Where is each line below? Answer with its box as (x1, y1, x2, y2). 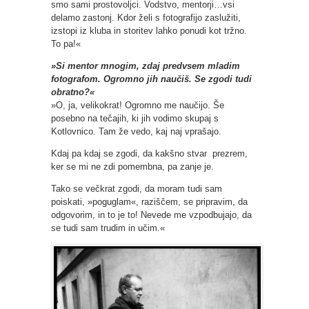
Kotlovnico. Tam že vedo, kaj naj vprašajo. (51, 126, 221, 137)
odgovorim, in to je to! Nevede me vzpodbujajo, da (51, 209, 252, 220)
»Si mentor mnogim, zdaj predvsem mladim (51, 60, 240, 71)
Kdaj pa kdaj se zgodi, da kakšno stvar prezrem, (51, 148, 248, 159)
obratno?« (51, 86, 94, 97)
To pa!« (51, 38, 81, 49)
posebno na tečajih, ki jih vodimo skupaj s (51, 112, 219, 123)
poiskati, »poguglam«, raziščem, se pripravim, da (51, 196, 248, 207)
